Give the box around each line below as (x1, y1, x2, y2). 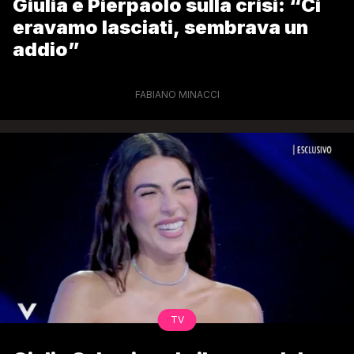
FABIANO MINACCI (134, 88, 220, 101)
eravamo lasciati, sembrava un (13, 16, 308, 40)
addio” (13, 38, 80, 62)
